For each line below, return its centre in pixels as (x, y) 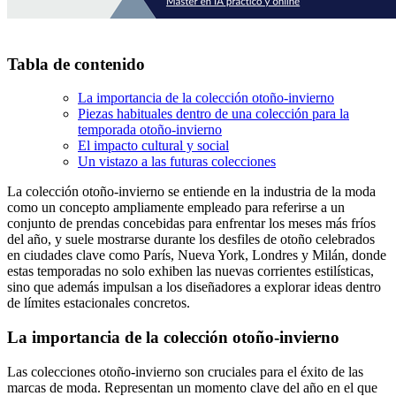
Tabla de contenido (76, 64)
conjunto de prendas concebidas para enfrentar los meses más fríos (191, 224)
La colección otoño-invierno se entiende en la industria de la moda (191, 192)
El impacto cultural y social (153, 146)
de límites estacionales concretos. (99, 303)
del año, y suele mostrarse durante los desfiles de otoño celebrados (191, 240)
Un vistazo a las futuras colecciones (177, 162)
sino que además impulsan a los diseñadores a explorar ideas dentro (194, 287)
